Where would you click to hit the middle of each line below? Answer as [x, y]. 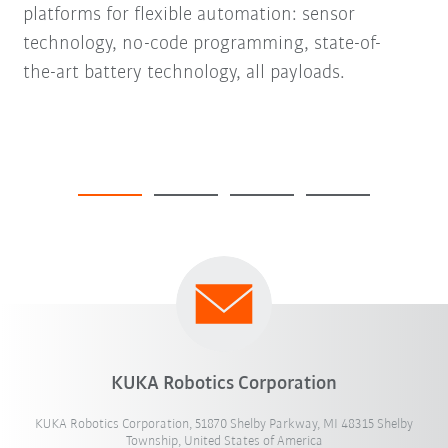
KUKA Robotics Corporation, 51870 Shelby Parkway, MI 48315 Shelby [224, 424]
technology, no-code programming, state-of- [201, 43]
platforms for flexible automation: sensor [188, 14]
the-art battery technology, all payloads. [183, 72]
